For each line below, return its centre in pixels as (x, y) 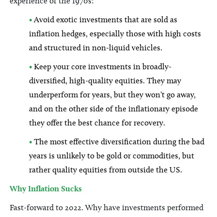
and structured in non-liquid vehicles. (96, 47)
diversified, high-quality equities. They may (105, 80)
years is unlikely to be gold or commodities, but (112, 155)
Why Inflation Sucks (46, 188)
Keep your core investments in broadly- (102, 66)
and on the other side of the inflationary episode (114, 108)
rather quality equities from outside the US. (106, 170)
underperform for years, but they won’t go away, (112, 94)
